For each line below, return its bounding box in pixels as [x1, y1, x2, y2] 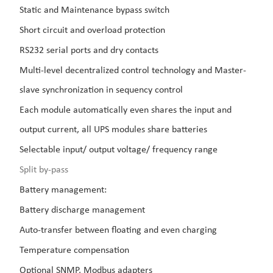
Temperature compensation [19, 246, 129, 256]
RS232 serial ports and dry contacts [19, 46, 158, 56]
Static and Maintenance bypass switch [19, 5, 169, 16]
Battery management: [19, 185, 109, 196]
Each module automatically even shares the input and [19, 105, 232, 116]
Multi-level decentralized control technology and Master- [19, 66, 246, 76]
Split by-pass [19, 165, 68, 175]
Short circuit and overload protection [19, 26, 165, 36]
